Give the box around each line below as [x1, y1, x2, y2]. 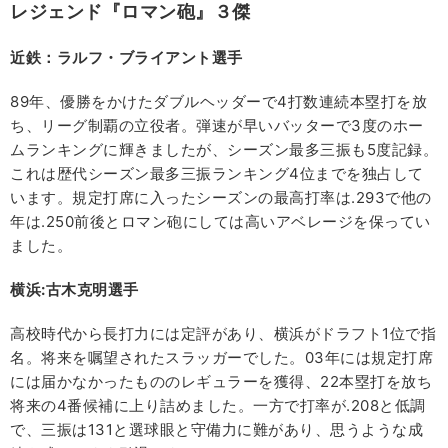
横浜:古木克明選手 [10, 279, 139, 299]
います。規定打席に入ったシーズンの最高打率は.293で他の [10, 187, 432, 207]
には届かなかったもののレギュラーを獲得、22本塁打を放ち [10, 371, 432, 391]
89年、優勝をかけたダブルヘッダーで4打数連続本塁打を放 [10, 91, 427, 111]
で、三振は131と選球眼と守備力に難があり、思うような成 [10, 419, 423, 439]
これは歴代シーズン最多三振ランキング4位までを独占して [10, 163, 424, 183]
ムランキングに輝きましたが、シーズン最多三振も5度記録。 [10, 139, 438, 159]
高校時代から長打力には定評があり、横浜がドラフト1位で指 [10, 323, 436, 343]
